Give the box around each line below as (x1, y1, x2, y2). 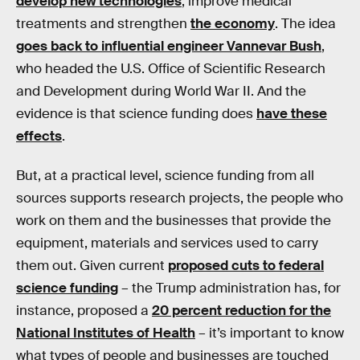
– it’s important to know (195, 325, 344, 342)
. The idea (275, 14, 336, 32)
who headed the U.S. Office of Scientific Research (16, 59, 325, 77)
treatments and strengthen (16, 14, 190, 32)
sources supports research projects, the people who (16, 190, 343, 207)
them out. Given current (16, 257, 168, 275)
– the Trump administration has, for (118, 280, 341, 297)
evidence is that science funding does (16, 104, 256, 122)
